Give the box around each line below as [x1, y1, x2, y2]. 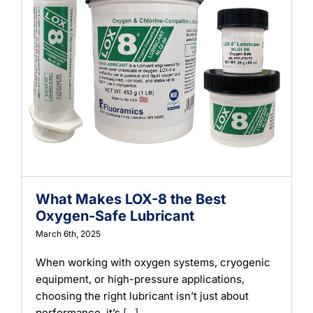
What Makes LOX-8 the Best [36, 190, 226, 208]
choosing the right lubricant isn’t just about [36, 289, 249, 303]
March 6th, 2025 [36, 228, 101, 239]
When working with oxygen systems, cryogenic [36, 255, 270, 269]
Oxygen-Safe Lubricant [36, 207, 194, 224]
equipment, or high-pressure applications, [36, 272, 245, 286]
